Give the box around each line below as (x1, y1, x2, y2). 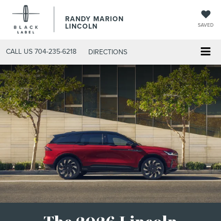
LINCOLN (65, 21, 98, 31)
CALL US (6, 46, 33, 56)
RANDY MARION (65, 14, 124, 24)
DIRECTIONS (88, 46, 127, 57)
